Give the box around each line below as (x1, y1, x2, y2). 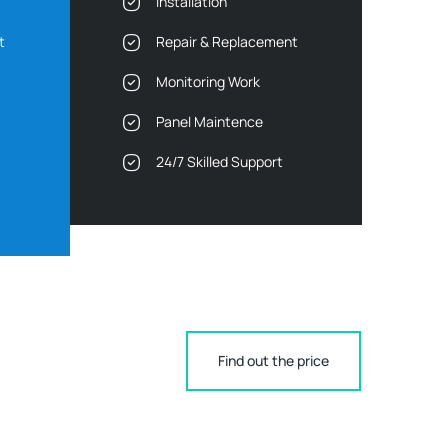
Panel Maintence (155, 111, 263, 131)
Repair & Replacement (155, 31, 298, 51)
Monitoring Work (155, 71, 260, 91)
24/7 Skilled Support (155, 151, 283, 171)
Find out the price (218, 350, 329, 370)
